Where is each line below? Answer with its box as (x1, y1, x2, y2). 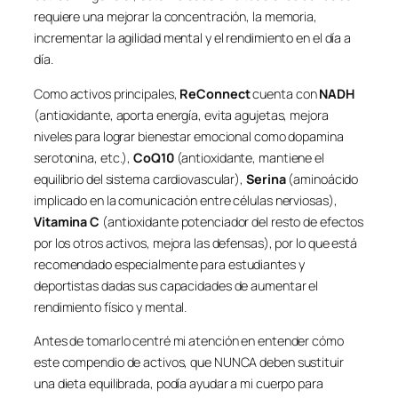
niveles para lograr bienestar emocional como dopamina (34, 127, 344, 145)
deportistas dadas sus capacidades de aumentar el (34, 276, 319, 294)
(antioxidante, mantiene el (173, 148, 324, 166)
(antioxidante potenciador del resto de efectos (99, 212, 364, 230)
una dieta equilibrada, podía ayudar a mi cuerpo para (34, 375, 323, 393)
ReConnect (179, 84, 251, 102)
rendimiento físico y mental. (34, 298, 187, 315)
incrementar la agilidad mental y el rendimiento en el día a (34, 29, 352, 47)
